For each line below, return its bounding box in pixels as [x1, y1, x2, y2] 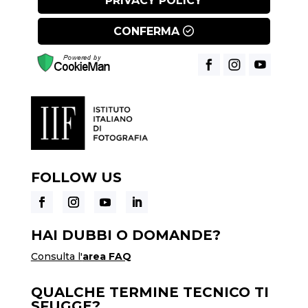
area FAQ [82, 250, 131, 263]
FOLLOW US [30, 169, 122, 186]
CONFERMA [113, 24, 180, 38]
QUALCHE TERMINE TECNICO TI [30, 284, 269, 300]
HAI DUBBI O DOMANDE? [30, 227, 221, 243]
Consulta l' [30, 250, 82, 263]
